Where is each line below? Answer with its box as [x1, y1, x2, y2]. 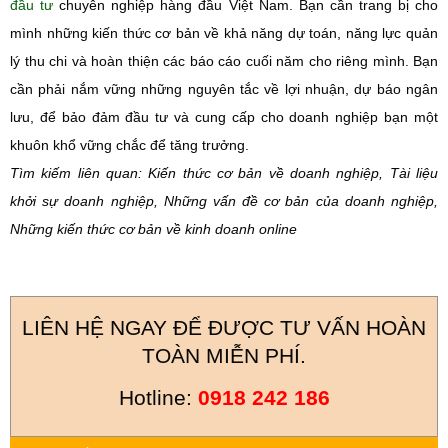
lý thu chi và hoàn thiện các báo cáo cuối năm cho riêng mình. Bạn [10, 53, 438, 69]
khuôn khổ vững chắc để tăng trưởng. [10, 137, 249, 153]
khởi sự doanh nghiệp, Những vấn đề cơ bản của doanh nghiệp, [10, 193, 438, 209]
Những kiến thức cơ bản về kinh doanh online [10, 221, 297, 237]
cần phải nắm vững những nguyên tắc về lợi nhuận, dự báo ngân [10, 81, 438, 97]
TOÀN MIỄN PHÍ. [142, 344, 306, 367]
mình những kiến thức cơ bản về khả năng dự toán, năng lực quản [10, 25, 438, 41]
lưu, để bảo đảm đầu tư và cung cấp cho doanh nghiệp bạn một [10, 109, 438, 125]
